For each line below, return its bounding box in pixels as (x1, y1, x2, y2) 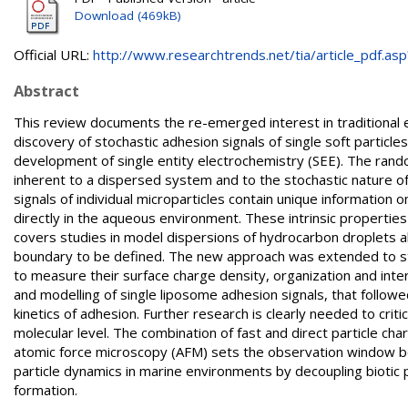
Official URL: (14, 46, 93, 64)
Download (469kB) (75, 7, 181, 24)
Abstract (14, 80, 79, 101)
